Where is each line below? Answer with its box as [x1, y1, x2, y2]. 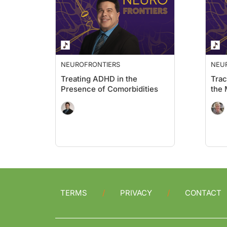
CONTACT [185, 188, 221, 198]
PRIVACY [120, 188, 152, 198]
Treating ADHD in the [61, 74, 137, 84]
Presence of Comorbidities [61, 84, 158, 94]
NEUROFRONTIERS [61, 60, 120, 68]
